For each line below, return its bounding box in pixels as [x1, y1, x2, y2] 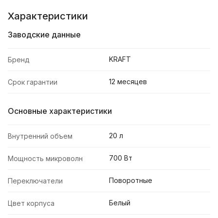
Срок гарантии [8, 78, 57, 87]
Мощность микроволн [8, 154, 83, 163]
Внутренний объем [8, 132, 73, 141]
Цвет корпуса [8, 199, 54, 208]
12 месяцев [109, 77, 147, 86]
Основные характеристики [8, 106, 112, 116]
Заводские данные [8, 30, 81, 40]
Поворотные [109, 176, 152, 185]
